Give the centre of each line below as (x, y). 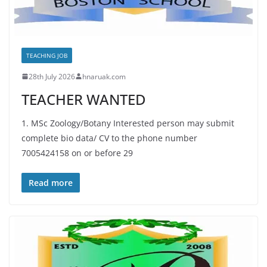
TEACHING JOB (47, 55)
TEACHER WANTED (84, 99)
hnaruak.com (104, 76)
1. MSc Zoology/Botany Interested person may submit (128, 123)
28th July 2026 (52, 76)
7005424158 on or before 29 (77, 153)
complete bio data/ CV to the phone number (109, 138)
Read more (51, 182)
